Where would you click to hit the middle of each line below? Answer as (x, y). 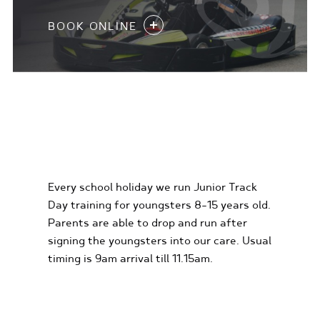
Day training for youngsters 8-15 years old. (160, 206)
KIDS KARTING (109, 144)
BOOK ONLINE (92, 26)
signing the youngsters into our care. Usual (160, 241)
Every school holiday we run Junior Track (153, 188)
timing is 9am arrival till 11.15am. (131, 259)
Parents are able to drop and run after (148, 224)
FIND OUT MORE (99, 291)
